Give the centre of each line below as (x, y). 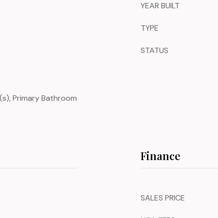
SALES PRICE (163, 198)
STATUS (154, 50)
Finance (161, 156)
